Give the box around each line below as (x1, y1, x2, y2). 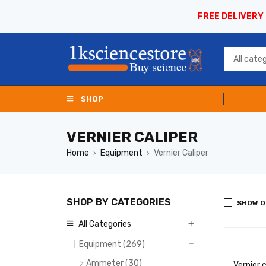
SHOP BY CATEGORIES (66, 197, 171, 208)
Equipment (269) (79, 239, 145, 249)
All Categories (78, 219, 131, 229)
